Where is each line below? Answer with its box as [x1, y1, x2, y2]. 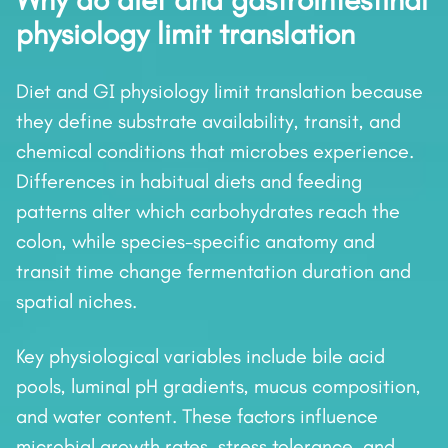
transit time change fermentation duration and [16, 259, 411, 284]
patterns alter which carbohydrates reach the [16, 199, 400, 224]
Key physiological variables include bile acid [16, 344, 385, 369]
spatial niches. [16, 289, 137, 314]
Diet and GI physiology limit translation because [16, 79, 423, 104]
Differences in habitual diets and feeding [16, 169, 362, 194]
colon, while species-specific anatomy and [16, 229, 375, 254]
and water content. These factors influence [16, 404, 378, 429]
